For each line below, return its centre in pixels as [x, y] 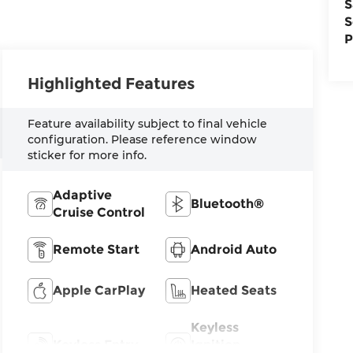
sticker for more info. [87, 156]
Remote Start [97, 250]
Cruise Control [99, 213]
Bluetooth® [227, 204]
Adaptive [83, 195]
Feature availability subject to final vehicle [148, 124]
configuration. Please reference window [143, 140]
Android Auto [233, 250]
